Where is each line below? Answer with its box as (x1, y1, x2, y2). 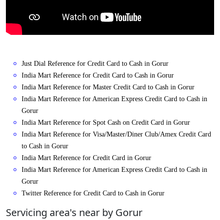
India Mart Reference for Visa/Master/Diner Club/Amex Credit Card (22, 131, 211, 138)
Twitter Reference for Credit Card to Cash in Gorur (22, 190, 165, 197)
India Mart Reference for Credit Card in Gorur (22, 154, 151, 162)
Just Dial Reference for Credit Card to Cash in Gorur (22, 60, 168, 68)
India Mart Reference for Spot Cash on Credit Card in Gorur (22, 119, 190, 127)
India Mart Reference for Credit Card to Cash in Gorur (22, 72, 174, 80)
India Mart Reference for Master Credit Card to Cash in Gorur (22, 83, 194, 91)
